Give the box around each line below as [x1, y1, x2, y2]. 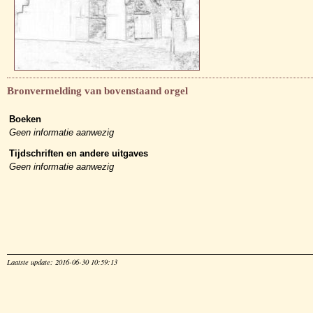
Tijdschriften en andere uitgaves [9, 148, 148, 159]
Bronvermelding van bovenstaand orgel [7, 85, 188, 97]
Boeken [9, 114, 41, 125]
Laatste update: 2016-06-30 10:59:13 [7, 257, 117, 268]
